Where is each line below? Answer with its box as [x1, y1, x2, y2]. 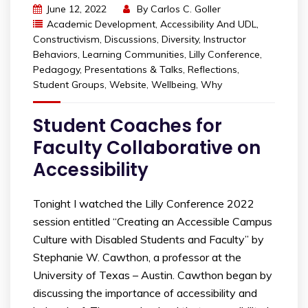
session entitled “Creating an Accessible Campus [33, 214, 272, 228]
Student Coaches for [33, 113, 222, 138]
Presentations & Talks [85, 63, 183, 76]
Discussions [104, 32, 157, 45]
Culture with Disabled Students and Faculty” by [33, 232, 264, 246]
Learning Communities [82, 47, 184, 60]
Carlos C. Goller [151, 2, 221, 15]
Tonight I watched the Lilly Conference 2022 [33, 196, 254, 210]
